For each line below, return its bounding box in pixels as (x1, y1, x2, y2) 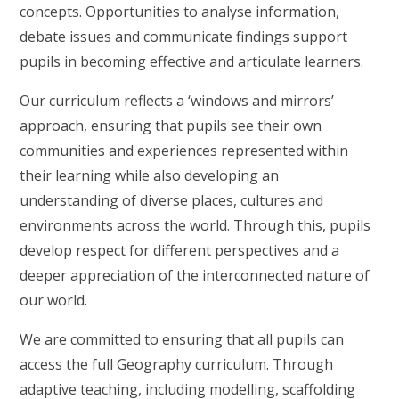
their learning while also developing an (20, 166, 280, 185)
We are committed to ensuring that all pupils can (20, 330, 345, 349)
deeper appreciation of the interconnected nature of (20, 265, 370, 285)
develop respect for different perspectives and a (20, 240, 340, 260)
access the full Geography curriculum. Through (20, 354, 334, 374)
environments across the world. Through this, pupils (20, 216, 371, 235)
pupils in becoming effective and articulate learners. (20, 52, 364, 71)
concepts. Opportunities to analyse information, (20, 2, 340, 21)
